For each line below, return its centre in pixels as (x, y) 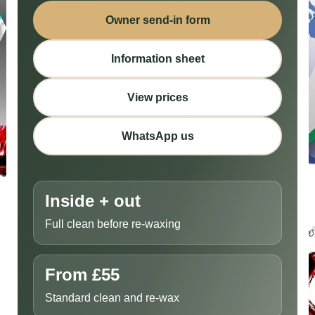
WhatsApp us (157, 136)
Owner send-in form (157, 20)
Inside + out (92, 201)
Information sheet (157, 59)
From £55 (82, 275)
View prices (157, 98)
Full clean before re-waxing (112, 224)
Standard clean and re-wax (112, 298)
